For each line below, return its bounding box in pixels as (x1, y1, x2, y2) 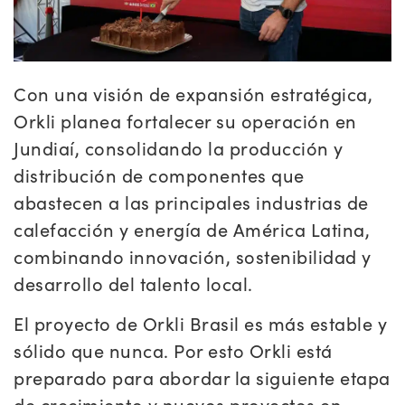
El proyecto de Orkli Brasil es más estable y (14, 311, 387, 336)
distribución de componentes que (14, 162, 305, 187)
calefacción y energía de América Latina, (14, 216, 370, 241)
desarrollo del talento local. (14, 270, 253, 296)
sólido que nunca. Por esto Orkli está (14, 338, 333, 363)
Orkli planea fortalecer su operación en (14, 108, 357, 133)
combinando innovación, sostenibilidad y (14, 243, 372, 268)
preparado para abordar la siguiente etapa (14, 365, 391, 391)
